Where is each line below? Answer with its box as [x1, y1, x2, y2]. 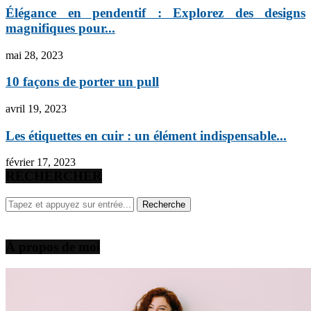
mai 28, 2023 [6, 49, 63, 61]
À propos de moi [6, 239, 100, 255]
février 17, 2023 [6, 156, 76, 169]
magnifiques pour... [6, 20, 115, 35]
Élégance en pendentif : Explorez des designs [6, 5, 305, 20]
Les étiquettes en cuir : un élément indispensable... [6, 128, 287, 143]
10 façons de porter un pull [6, 74, 159, 90]
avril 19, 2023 [6, 102, 67, 115]
